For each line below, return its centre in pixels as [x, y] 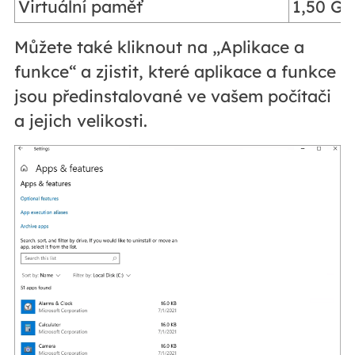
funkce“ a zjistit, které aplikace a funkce [175, 72]
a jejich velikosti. [80, 121]
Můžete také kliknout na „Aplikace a [159, 47]
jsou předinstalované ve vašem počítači [172, 96]
